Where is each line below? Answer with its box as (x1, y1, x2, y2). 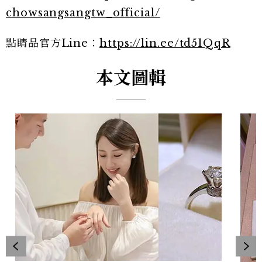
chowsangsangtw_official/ (6, 6, 160, 19)
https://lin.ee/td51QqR (99, 36, 230, 50)
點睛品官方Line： (6, 36, 99, 50)
